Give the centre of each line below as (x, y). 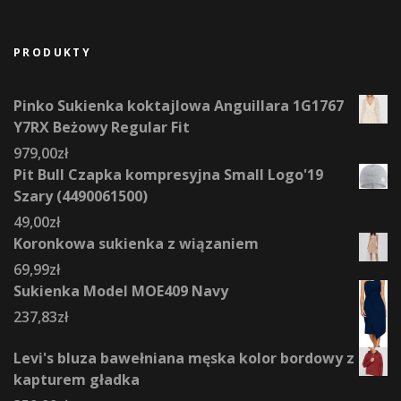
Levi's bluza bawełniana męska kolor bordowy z (184, 358)
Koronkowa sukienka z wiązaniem (136, 243)
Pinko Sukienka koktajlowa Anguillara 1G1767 (179, 105)
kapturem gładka (77, 379)
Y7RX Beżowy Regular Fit (102, 127)
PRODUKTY (53, 52)
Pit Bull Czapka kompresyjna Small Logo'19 (168, 174)
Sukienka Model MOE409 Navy (121, 290)
